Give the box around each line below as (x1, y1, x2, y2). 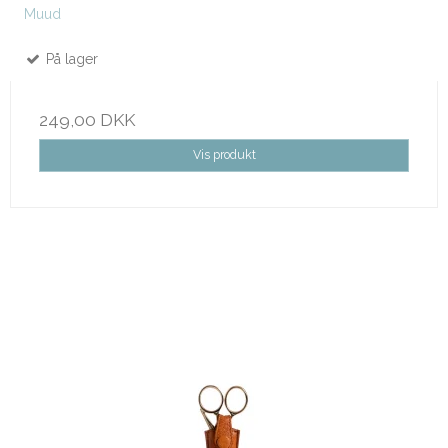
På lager (42, 51, 98, 68)
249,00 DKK (39, 110, 135, 131)
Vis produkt (192, 147, 256, 163)
